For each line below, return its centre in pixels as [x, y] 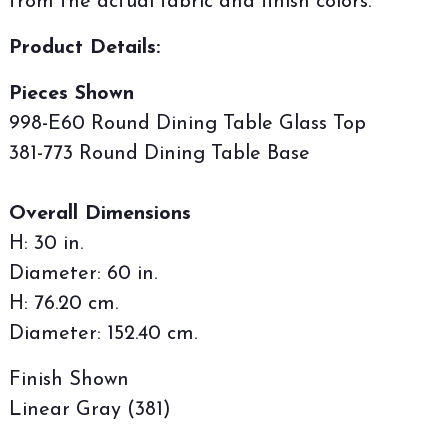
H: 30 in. [46, 243]
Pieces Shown [71, 93]
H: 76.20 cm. [63, 303]
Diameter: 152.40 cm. [103, 333]
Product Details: [84, 47]
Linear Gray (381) [90, 409]
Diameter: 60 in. [83, 273]
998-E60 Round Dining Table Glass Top [187, 123]
